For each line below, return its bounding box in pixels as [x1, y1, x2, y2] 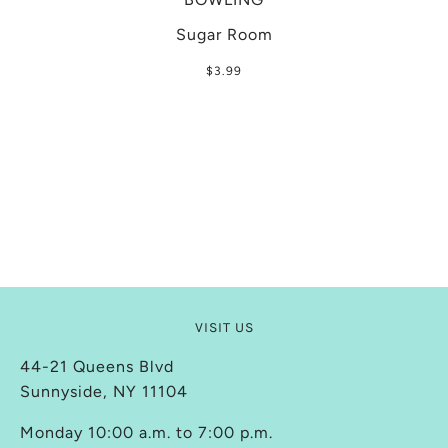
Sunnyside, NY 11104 [20, 381, 188, 401]
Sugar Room [175, 25, 273, 45]
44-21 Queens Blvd [20, 356, 174, 376]
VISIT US [194, 319, 254, 337]
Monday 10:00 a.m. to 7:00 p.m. [20, 422, 273, 442]
